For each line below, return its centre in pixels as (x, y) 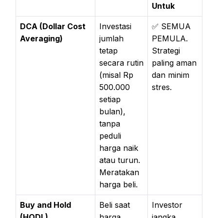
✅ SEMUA (171, 26)
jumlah (111, 38)
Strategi (166, 50)
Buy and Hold (45, 205)
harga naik (119, 148)
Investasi (115, 26)
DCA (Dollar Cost (53, 26)
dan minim (171, 75)
